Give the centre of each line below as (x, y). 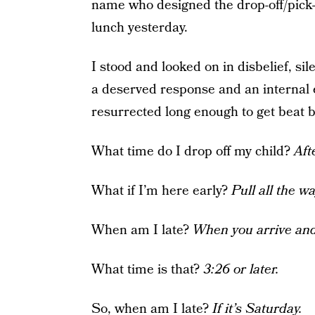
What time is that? (147, 270)
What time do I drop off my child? (192, 152)
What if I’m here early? (161, 191)
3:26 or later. (241, 270)
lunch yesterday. (139, 28)
